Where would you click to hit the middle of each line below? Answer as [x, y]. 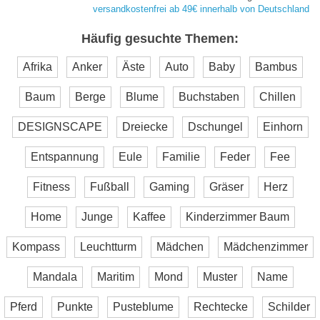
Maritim [115, 276]
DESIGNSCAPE [60, 126]
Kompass [36, 246]
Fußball [109, 186]
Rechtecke [221, 306]
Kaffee [149, 216]
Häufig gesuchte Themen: [160, 38]
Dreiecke [145, 126]
